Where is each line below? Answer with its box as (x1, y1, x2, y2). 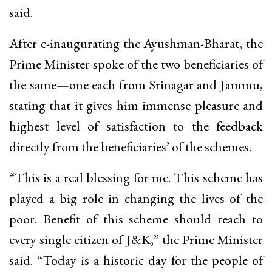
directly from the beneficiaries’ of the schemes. (9, 137, 251, 155)
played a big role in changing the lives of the (9, 189, 263, 207)
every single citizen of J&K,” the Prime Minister (9, 230, 263, 248)
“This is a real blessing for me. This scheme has (9, 168, 263, 186)
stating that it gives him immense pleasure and (9, 96, 263, 114)
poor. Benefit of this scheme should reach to (9, 209, 263, 228)
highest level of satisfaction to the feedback (9, 117, 263, 135)
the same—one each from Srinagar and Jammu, (9, 75, 263, 93)
